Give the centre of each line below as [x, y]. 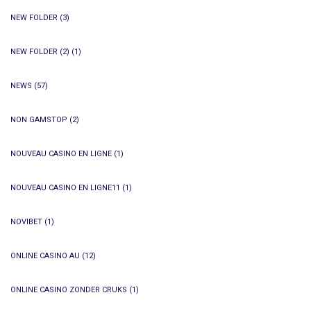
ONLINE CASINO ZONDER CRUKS [69, 290]
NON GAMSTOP [39, 120]
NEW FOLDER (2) [40, 52]
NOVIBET [26, 222]
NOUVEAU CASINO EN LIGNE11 [65, 188]
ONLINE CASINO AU [45, 256]
